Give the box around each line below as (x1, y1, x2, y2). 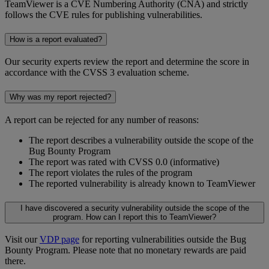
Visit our (5, 234, 40, 245)
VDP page (40, 234, 79, 245)
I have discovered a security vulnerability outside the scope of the (20, 203, 249, 213)
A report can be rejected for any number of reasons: (5, 114, 199, 125)
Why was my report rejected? (10, 92, 111, 102)
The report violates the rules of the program (29, 167, 192, 178)
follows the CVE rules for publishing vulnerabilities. (5, 10, 202, 20)
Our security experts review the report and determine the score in (5, 56, 249, 67)
